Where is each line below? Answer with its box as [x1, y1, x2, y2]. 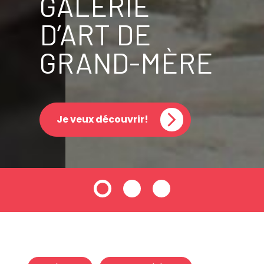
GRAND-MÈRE [39, 45, 213, 80]
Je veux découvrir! [56, 113, 148, 126]
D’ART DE [39, 17, 151, 51]
